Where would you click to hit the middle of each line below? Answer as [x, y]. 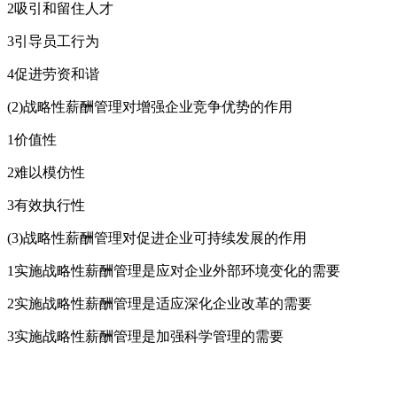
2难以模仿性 [46, 172]
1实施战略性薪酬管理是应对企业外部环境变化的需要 [174, 270]
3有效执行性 [46, 205]
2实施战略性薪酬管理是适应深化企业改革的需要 [160, 303]
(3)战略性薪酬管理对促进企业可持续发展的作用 [157, 237]
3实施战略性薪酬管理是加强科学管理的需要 [145, 336]
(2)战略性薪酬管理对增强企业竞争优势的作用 [150, 106]
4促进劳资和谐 [53, 74]
